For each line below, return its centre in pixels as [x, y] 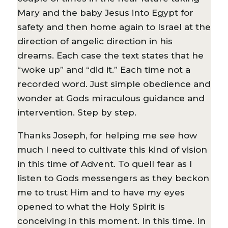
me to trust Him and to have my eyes [101, 192]
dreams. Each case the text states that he [110, 55]
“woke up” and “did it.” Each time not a [104, 69]
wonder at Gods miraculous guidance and [111, 98]
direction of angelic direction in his [95, 41]
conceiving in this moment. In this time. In [111, 221]
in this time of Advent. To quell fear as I [104, 164]
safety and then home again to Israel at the [114, 27]
